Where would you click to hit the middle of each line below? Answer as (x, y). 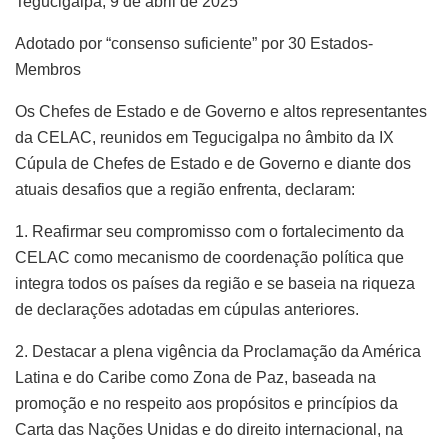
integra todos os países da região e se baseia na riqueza (215, 283)
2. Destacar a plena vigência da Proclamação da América (218, 351)
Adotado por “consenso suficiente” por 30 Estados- (194, 43)
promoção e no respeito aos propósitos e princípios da (206, 403)
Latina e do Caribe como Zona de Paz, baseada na (195, 377)
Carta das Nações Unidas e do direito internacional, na (209, 429)
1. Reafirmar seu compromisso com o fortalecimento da (209, 231)
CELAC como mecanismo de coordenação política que (209, 257)
